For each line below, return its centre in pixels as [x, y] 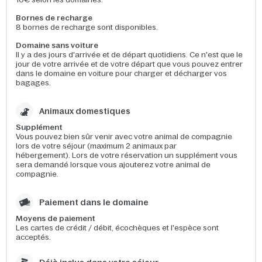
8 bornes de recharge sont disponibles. [87, 27]
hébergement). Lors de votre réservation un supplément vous [127, 155]
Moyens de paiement [56, 218]
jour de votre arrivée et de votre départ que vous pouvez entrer [129, 64]
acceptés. [33, 237]
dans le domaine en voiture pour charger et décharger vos [121, 73]
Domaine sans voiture [57, 45]
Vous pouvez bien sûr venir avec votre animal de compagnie [124, 137]
